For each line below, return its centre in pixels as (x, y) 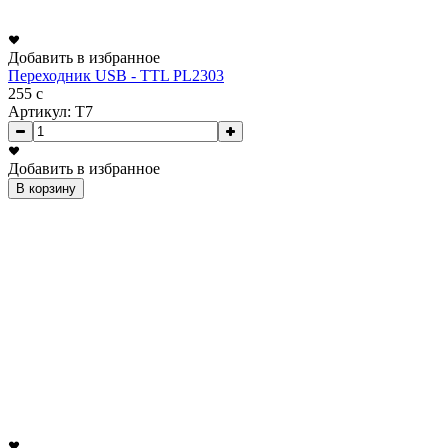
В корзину (46, 189)
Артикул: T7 (50, 112)
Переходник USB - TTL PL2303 (116, 76)
